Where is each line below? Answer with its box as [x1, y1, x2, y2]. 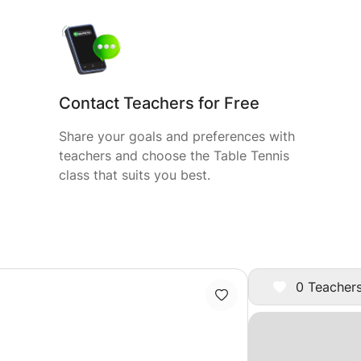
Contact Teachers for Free [59, 93, 259, 113]
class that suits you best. [59, 167, 210, 183]
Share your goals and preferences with [59, 128, 295, 144]
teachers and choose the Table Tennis [59, 147, 289, 164]
